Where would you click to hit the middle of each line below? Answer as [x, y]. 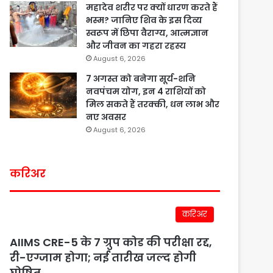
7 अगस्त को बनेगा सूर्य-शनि [141, 79]
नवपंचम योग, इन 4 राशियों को [146, 92]
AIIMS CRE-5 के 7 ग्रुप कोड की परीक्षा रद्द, [111, 243]
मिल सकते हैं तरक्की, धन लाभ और [153, 105]
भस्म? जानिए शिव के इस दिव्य [144, 20]
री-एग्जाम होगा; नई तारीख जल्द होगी [103, 258]
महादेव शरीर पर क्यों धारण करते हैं [152, 8]
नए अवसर [106, 117]
